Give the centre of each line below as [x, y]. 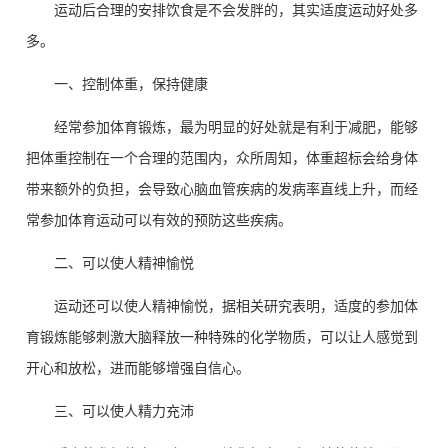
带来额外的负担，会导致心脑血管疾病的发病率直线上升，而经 [222, 188]
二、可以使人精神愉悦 [124, 262]
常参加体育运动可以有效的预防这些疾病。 [159, 219]
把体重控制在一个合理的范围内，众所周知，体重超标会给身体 [222, 157]
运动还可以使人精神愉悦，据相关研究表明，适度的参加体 [236, 305]
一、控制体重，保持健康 [131, 83]
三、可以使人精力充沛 [124, 410]
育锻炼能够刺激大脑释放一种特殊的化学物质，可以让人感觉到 [222, 336]
